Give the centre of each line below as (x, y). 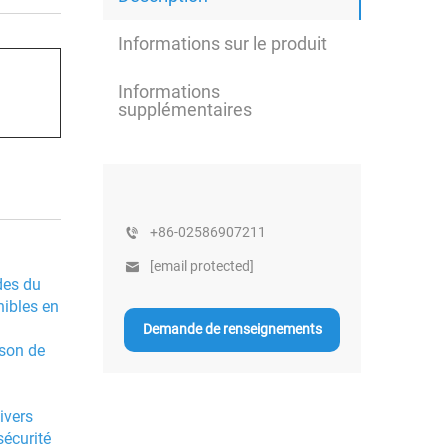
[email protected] (202, 266)
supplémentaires (185, 109)
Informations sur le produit (222, 43)
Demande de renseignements (232, 329)
